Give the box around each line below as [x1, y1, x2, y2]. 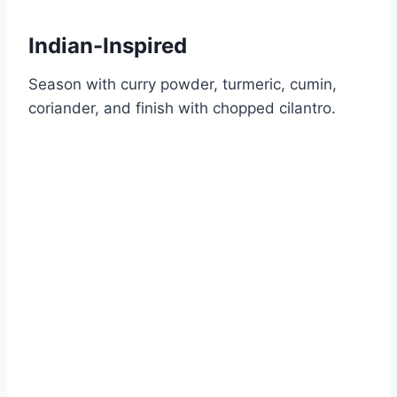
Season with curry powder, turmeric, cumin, [28, 75, 337, 94]
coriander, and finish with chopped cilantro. [28, 99, 336, 118]
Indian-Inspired [28, 33, 187, 59]
